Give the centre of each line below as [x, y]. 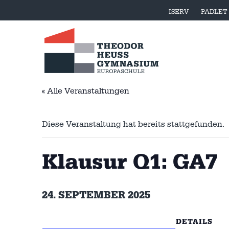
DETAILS [194, 222]
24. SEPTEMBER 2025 [96, 195]
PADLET [214, 12]
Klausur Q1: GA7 [130, 162]
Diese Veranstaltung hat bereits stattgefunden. [133, 124]
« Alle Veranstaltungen [86, 91]
